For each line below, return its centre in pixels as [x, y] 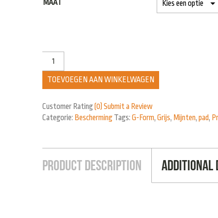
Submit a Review [128, 107]
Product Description [92, 165]
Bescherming [93, 118]
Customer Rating [68, 107]
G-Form [143, 118]
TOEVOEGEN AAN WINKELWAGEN [101, 80]
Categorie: [58, 118]
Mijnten [184, 118]
